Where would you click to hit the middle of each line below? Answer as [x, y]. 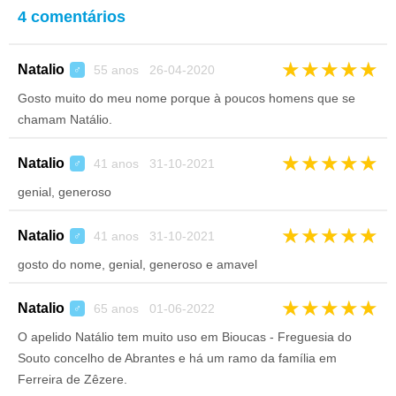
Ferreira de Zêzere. [72, 379]
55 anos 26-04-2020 [152, 70]
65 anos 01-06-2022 [152, 308]
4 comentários [72, 17]
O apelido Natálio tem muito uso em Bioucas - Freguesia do [185, 337]
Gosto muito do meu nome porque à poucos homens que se [187, 98]
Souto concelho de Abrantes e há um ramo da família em [177, 358]
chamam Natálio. [65, 119]
